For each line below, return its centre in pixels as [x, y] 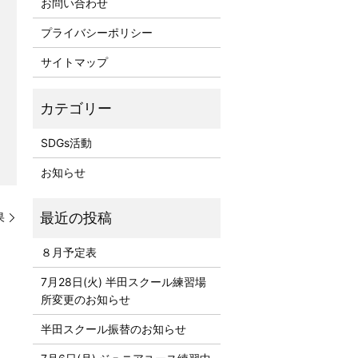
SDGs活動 [66, 142]
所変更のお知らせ [85, 299]
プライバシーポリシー [96, 32]
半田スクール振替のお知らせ [113, 328]
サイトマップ [74, 62]
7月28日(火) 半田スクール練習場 [123, 281]
